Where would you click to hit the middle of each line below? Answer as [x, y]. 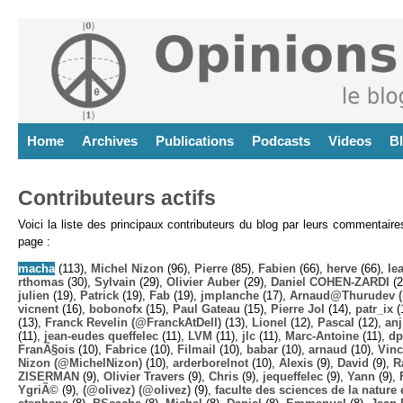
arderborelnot [210, 363]
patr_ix [374, 309]
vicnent [38, 309]
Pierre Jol [298, 309]
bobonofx [116, 309]
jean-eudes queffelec [101, 336]
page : [34, 242]
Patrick [99, 295]
